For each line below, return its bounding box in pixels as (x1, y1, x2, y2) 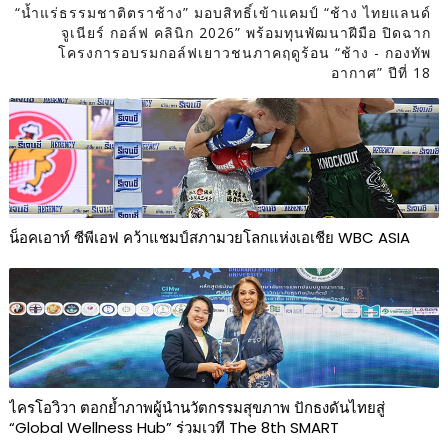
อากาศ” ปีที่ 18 (331, 63, 432, 83)
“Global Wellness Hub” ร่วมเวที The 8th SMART (8, 417, 339, 439)
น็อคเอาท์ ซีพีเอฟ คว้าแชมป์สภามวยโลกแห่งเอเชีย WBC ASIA (8, 227, 410, 249)
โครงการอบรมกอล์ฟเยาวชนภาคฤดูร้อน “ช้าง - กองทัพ (58, 43, 432, 63)
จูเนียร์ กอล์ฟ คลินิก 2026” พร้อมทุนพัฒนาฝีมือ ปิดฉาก (61, 23, 432, 43)
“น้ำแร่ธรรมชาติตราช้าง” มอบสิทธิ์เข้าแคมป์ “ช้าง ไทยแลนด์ (15, 3, 432, 23)
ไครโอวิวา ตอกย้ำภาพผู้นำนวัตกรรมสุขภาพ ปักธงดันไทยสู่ (8, 397, 385, 419)
